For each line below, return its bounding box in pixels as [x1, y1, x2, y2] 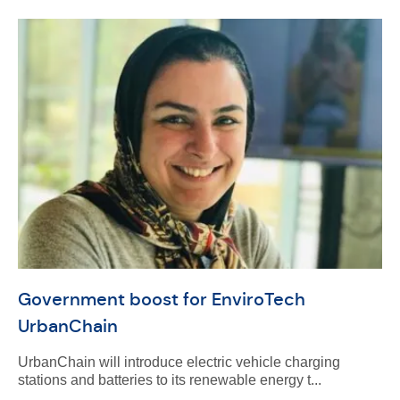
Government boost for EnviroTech [17, 288, 305, 311]
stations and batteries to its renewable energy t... [17, 372, 321, 387]
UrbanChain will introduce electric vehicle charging [17, 354, 340, 370]
